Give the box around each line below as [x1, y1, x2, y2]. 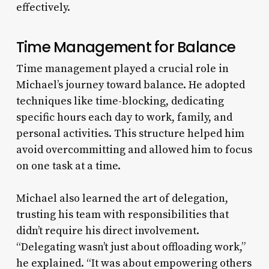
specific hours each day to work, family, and [16, 110, 232, 124]
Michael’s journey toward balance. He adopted [16, 77, 245, 92]
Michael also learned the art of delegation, [16, 191, 228, 205]
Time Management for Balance [16, 36, 236, 58]
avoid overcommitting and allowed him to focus [16, 142, 252, 157]
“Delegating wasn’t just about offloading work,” [16, 240, 246, 254]
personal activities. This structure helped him [16, 126, 244, 141]
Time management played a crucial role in [16, 61, 229, 76]
